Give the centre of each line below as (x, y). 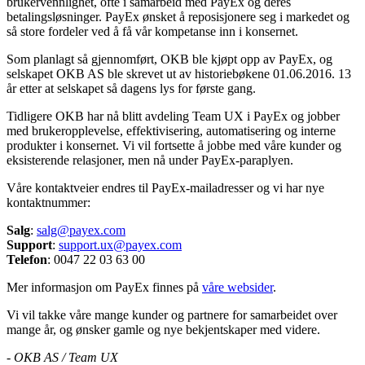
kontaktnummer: (48, 202)
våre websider (237, 287)
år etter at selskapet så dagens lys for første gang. (131, 88)
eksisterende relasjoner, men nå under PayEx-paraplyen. (150, 160)
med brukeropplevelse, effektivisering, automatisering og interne (171, 130)
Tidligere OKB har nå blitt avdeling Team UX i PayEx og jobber (173, 116)
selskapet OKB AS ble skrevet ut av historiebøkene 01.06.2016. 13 (179, 73)
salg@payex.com (81, 230)
